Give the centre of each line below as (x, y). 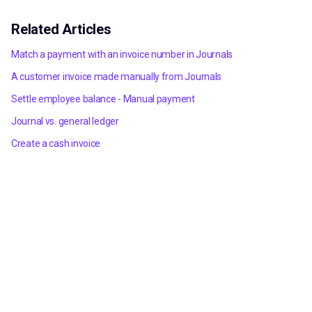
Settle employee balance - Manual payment (103, 99)
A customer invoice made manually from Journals (117, 77)
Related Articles (61, 29)
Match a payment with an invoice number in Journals (122, 54)
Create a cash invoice (56, 143)
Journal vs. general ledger (65, 121)
